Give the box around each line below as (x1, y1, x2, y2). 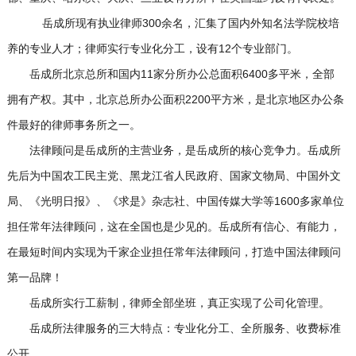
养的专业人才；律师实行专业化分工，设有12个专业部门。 (6, 42, 298, 55)
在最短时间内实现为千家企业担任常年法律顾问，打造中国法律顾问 (6, 246, 341, 258)
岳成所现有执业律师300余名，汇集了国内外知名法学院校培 (6, 17, 339, 29)
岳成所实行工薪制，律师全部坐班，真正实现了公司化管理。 (6, 296, 330, 309)
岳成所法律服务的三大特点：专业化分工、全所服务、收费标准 (6, 322, 341, 335)
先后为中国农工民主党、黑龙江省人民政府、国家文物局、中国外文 (6, 169, 341, 182)
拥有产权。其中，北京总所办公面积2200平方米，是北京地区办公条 (6, 93, 344, 106)
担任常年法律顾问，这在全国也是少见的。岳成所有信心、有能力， (6, 220, 341, 233)
